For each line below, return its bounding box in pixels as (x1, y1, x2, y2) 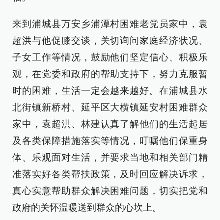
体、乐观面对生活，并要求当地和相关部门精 (12, 152, 208, 163)
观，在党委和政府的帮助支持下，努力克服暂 (12, 69, 208, 79)
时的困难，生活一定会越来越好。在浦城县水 (12, 85, 208, 96)
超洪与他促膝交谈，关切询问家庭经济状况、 (12, 35, 208, 46)
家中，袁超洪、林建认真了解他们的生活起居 (12, 119, 208, 129)
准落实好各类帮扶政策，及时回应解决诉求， (12, 169, 208, 179)
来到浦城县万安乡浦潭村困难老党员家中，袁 (12, 19, 208, 29)
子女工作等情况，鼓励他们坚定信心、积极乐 (12, 52, 208, 62)
